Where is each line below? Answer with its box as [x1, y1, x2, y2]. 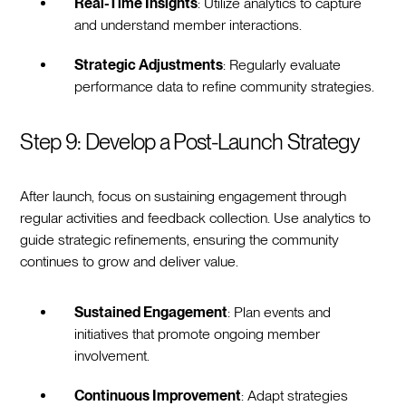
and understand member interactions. [74, 15, 303, 34]
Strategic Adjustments [74, 55, 224, 73]
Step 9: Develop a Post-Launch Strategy [20, 128, 361, 155]
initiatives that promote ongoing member [74, 324, 321, 343]
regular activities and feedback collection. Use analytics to [20, 208, 372, 227]
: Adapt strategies [241, 386, 349, 404]
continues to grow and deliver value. [20, 252, 239, 270]
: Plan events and [227, 303, 332, 321]
